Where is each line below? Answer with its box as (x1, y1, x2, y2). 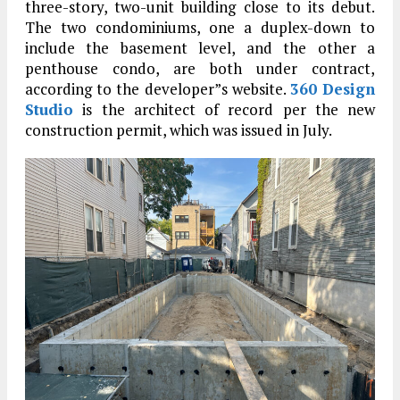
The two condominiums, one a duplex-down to (25, 17, 375, 38)
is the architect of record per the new (73, 99, 375, 121)
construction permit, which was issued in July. (25, 120, 332, 141)
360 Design (289, 79, 376, 100)
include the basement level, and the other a (25, 37, 375, 59)
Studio (25, 99, 73, 121)
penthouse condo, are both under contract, (25, 58, 375, 79)
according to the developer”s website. (25, 79, 290, 100)
